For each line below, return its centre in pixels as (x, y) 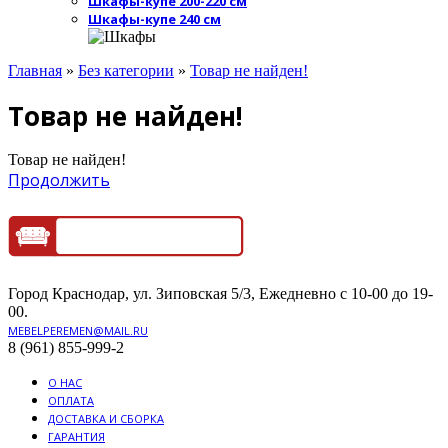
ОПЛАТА (71, 401)
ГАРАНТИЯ (76, 437)
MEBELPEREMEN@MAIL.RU (78, 331)
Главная (35, 71)
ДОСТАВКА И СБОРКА (106, 419)
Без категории (126, 71)
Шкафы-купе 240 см (154, 19)
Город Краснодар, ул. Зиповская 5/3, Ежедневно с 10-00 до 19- (220, 294)
